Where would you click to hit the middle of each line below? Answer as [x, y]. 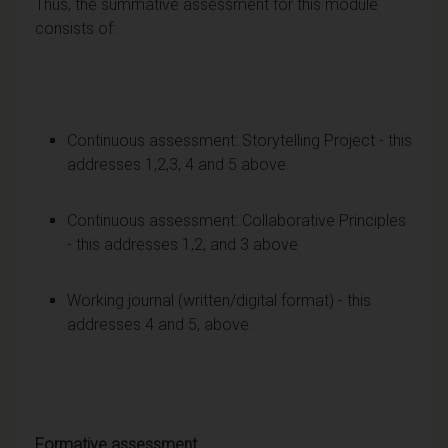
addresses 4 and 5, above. [160, 324]
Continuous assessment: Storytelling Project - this [239, 140]
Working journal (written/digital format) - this [219, 300]
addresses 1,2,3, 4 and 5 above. [178, 164]
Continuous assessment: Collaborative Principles [236, 220]
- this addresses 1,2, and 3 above [182, 244]
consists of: [75, 28]
